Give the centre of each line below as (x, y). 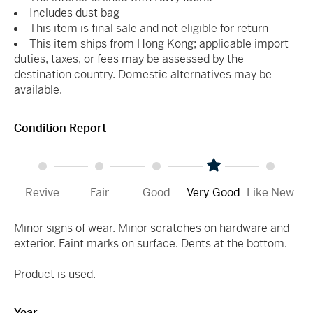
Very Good (214, 192)
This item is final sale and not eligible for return (149, 28)
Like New (271, 192)
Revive (43, 192)
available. (38, 89)
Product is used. (55, 274)
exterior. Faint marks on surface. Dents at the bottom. (151, 243)
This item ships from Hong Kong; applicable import (159, 43)
